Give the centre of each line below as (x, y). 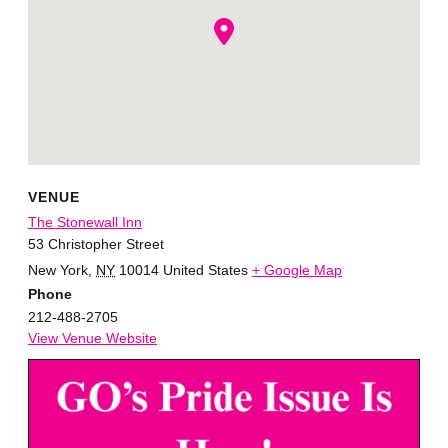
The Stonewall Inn (85, 222)
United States (205, 270)
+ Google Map (297, 270)
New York (58, 270)
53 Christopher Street (96, 244)
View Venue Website (92, 338)
